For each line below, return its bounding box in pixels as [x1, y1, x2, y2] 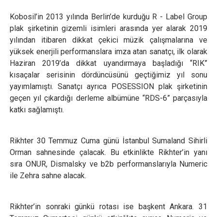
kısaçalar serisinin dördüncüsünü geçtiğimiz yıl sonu [10, 70, 207, 79]
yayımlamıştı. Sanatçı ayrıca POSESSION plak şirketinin [10, 82, 207, 91]
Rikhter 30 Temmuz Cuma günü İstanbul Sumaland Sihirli [10, 136, 207, 145]
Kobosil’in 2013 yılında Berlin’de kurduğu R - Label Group [10, 12, 207, 21]
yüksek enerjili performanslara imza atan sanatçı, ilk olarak [10, 47, 207, 56]
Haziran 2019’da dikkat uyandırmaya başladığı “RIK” [10, 59, 207, 68]
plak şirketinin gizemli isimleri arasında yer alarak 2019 [10, 24, 207, 33]
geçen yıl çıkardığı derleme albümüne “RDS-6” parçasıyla [10, 93, 207, 103]
